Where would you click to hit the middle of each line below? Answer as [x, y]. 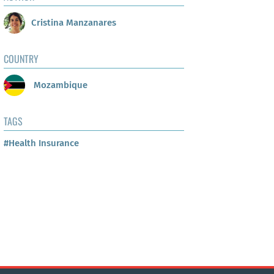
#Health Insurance [41, 143]
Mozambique [59, 85]
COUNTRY [21, 59]
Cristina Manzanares [74, 22]
